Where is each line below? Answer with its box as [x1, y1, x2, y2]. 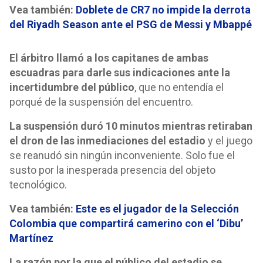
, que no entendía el [134, 81, 224, 93]
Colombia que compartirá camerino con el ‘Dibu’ [9, 217, 243, 230]
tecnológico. [9, 178, 67, 191]
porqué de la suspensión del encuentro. [9, 96, 193, 108]
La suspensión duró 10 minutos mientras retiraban [9, 120, 252, 132]
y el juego [208, 134, 252, 147]
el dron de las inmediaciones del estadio [9, 134, 208, 147]
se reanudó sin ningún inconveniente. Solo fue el [9, 149, 235, 161]
